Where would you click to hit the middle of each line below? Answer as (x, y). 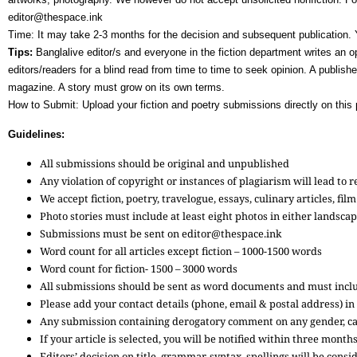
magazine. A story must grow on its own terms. (116, 87)
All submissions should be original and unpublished (166, 164)
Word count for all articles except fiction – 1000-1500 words (181, 251)
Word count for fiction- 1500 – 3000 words (139, 269)
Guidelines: (36, 134)
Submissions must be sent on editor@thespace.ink (162, 234)
